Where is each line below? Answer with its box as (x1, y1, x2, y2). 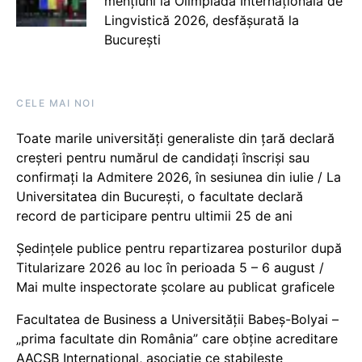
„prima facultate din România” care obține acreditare (16, 330, 338, 347)
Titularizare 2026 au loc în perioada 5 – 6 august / (16, 259, 324, 276)
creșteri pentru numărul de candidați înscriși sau (16, 149, 309, 166)
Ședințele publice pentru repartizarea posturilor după (16, 239, 342, 256)
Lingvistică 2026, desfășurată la (103, 11, 299, 28)
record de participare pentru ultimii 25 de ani (16, 207, 293, 224)
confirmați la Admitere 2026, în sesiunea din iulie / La (16, 168, 341, 185)
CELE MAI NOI (16, 96, 95, 109)
